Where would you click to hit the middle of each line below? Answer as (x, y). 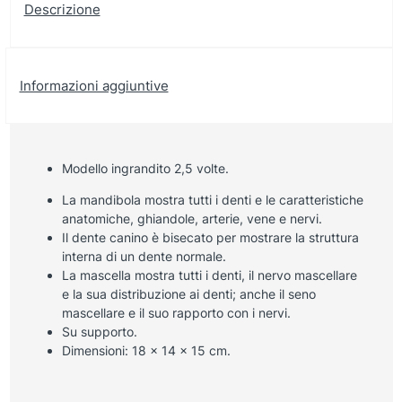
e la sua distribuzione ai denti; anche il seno (188, 293)
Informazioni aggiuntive (94, 85)
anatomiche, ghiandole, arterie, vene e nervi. (192, 218)
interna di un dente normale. (144, 256)
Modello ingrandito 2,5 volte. (145, 168)
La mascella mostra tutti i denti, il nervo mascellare (209, 275)
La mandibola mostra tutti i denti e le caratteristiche (212, 199)
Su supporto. (99, 331)
